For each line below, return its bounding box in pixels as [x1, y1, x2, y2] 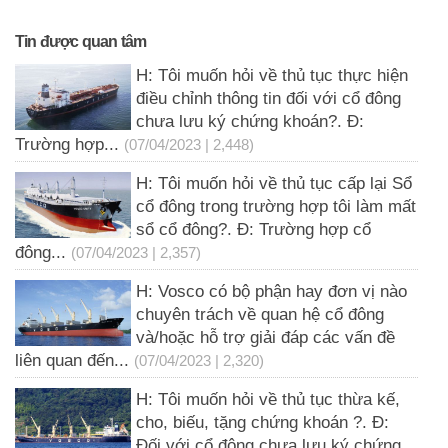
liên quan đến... [15, 351, 129, 371]
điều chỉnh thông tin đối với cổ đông [135, 89, 401, 109]
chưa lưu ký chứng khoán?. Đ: [135, 112, 364, 132]
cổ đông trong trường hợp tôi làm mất [135, 197, 416, 217]
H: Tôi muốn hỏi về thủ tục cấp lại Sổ [135, 174, 412, 194]
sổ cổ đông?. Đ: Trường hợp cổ [135, 220, 371, 240]
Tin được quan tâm [15, 33, 147, 51]
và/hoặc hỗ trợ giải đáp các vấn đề [135, 328, 395, 348]
